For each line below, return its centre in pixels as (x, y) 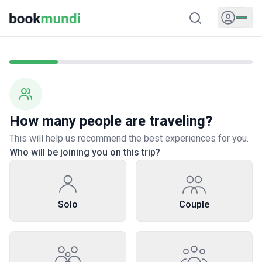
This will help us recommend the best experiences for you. (129, 138)
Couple (194, 204)
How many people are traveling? (111, 121)
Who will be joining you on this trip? (85, 152)
